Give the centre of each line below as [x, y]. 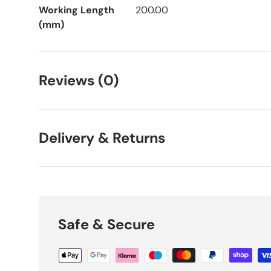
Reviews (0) [79, 81]
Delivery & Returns [102, 138]
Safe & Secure [106, 225]
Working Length [77, 10]
